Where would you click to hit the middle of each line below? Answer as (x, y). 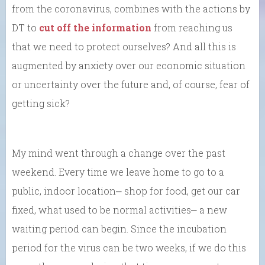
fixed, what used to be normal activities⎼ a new (119, 210)
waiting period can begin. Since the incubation (119, 229)
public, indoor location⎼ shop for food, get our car (126, 191)
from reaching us (192, 28)
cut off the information (95, 28)
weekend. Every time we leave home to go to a (118, 172)
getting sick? (41, 104)
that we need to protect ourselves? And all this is (124, 47)
